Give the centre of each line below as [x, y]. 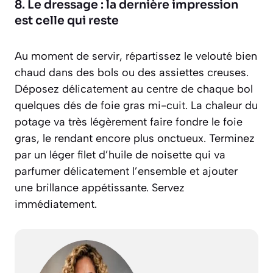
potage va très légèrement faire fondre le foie [129, 122]
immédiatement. [56, 204]
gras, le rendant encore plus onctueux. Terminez [135, 138]
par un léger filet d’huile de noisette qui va [120, 154]
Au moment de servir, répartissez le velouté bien [136, 56]
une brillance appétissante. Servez [100, 187]
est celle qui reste [67, 20]
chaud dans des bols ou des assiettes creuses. [132, 72]
